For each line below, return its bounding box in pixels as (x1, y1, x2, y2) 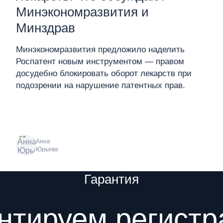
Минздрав (16, 20, 75, 35)
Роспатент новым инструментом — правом (16, 57, 184, 66)
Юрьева (36, 146, 58, 153)
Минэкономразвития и (16, 4, 149, 19)
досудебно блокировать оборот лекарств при (16, 69, 192, 78)
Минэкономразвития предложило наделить (16, 45, 185, 54)
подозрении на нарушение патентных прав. (16, 81, 185, 90)
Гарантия (84, 172, 139, 187)
